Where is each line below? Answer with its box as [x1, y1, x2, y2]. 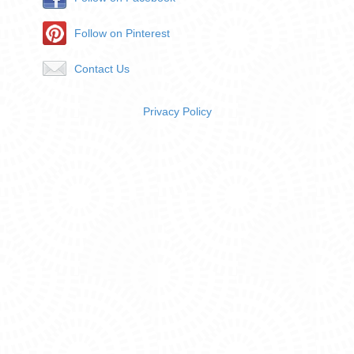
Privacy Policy [142, 104, 212, 118]
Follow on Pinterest [74, 26, 170, 40]
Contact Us [74, 62, 130, 75]
